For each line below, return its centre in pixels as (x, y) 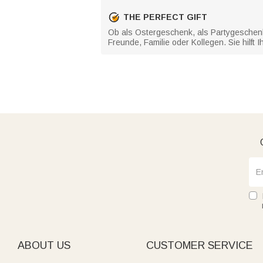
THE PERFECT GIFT (165, 17)
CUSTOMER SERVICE (200, 245)
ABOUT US (44, 245)
